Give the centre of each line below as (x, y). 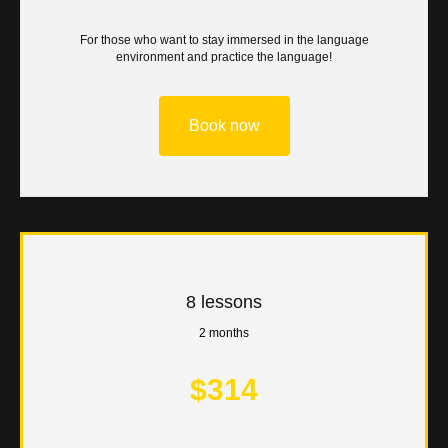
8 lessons (224, 301)
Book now (224, 126)
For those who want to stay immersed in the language (224, 40)
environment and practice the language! (224, 57)
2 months (224, 332)
